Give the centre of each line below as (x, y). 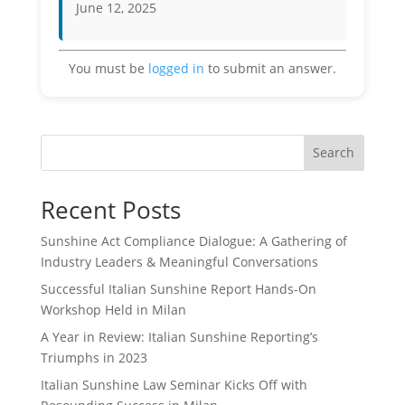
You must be (108, 68)
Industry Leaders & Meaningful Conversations (179, 261)
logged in (176, 68)
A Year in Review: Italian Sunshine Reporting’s (179, 336)
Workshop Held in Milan (113, 309)
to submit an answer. (270, 68)
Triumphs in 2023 (94, 357)
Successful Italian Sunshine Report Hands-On (178, 288)
